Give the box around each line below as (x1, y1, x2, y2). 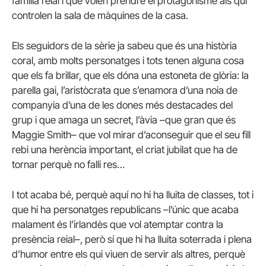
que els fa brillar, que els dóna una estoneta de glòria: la (12, 69, 249, 81)
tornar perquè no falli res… (12, 158, 125, 170)
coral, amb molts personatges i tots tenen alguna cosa (12, 54, 244, 66)
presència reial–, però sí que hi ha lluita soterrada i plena (12, 233, 252, 245)
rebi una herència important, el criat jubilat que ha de (12, 143, 237, 156)
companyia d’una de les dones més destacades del (12, 99, 233, 111)
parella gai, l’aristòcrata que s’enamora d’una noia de (12, 84, 237, 96)
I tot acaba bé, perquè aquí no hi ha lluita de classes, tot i (12, 188, 254, 201)
